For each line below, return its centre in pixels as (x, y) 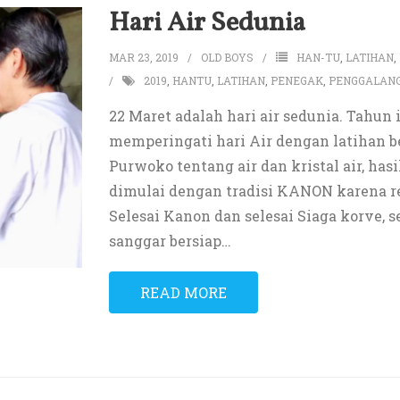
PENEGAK (296, 81)
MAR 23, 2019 (143, 58)
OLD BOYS (227, 58)
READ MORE (183, 293)
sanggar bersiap (165, 241)
